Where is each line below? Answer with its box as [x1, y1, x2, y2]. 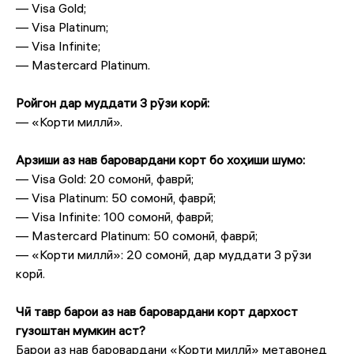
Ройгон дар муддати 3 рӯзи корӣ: [16, 95, 209, 111]
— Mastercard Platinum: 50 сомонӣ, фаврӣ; [16, 228, 258, 243]
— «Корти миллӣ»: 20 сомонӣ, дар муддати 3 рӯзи [16, 247, 311, 262]
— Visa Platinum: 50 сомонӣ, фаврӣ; [16, 190, 216, 205]
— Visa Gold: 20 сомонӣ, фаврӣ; [16, 171, 194, 186]
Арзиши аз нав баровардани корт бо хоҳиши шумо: [16, 152, 305, 168]
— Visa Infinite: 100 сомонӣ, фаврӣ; [16, 209, 213, 224]
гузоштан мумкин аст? [16, 322, 145, 338]
